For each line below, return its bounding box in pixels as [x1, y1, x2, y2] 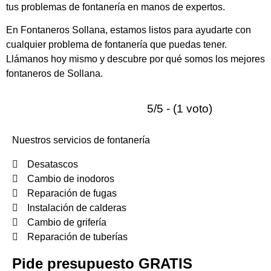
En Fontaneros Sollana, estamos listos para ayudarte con [6, 24, 251, 35]
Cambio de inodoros [27, 173, 114, 184]
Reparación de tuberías [27, 231, 128, 242]
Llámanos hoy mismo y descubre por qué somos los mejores [6, 53, 265, 64]
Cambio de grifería [27, 217, 106, 227]
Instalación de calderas [27, 202, 126, 213]
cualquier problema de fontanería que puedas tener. [6, 39, 227, 50]
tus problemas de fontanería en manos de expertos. [6, 1, 225, 12]
